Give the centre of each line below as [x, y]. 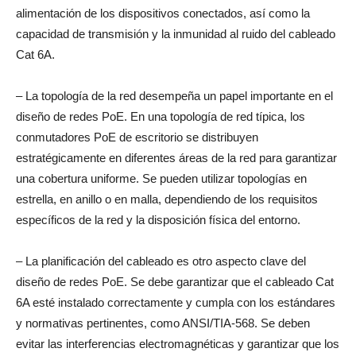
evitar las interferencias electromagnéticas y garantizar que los [178, 343]
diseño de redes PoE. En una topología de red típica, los [161, 116]
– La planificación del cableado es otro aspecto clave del [161, 261]
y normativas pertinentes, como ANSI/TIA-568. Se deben [163, 323]
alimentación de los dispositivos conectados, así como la [163, 13]
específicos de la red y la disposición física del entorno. [158, 219]
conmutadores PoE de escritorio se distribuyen [137, 137]
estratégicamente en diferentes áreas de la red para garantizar [176, 157]
